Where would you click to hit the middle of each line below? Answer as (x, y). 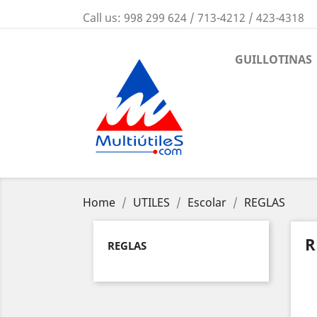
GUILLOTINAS (273, 59)
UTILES (151, 202)
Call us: (103, 18)
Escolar (207, 202)
